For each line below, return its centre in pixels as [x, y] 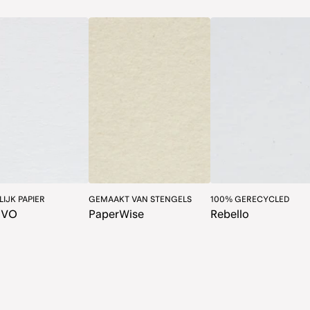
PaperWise [116, 215]
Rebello [230, 215]
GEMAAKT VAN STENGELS [140, 200]
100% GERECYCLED [250, 200]
